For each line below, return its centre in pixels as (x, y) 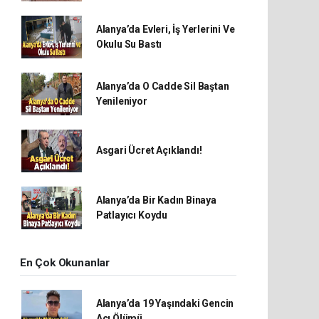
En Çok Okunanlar (65, 262)
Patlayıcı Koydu (131, 215)
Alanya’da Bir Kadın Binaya (156, 200)
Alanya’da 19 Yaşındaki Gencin (165, 303)
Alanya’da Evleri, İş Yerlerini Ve (165, 29)
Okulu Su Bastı (129, 44)
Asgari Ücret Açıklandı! (149, 151)
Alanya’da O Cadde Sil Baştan (162, 86)
